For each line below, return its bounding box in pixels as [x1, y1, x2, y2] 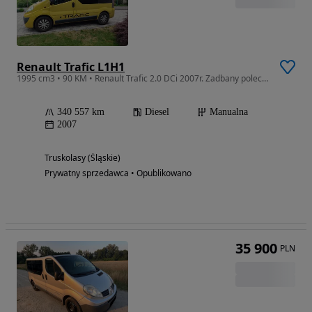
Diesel [145, 107, 169, 118]
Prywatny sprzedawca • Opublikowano [45, 167, 192, 180]
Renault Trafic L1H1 [17, 59, 125, 75]
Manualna [210, 107, 248, 118]
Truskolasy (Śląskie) [45, 152, 120, 164]
